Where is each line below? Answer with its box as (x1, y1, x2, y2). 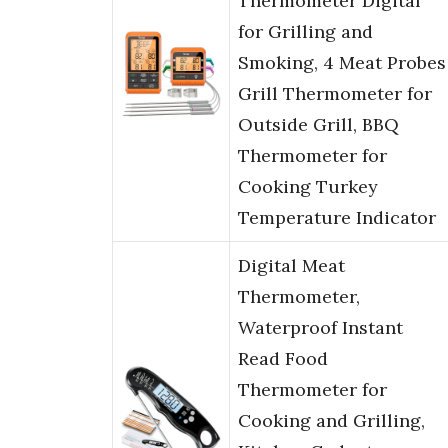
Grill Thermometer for (238, 82, 432, 106)
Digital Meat (238, 254, 345, 278)
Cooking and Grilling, (238, 409, 425, 433)
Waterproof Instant (238, 316, 403, 340)
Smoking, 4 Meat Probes (238, 51, 446, 75)
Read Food (238, 347, 328, 371)
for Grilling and (238, 20, 373, 44)
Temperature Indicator (238, 206, 436, 230)
